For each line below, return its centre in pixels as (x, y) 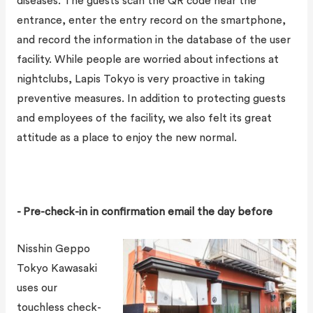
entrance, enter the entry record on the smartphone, (151, 21)
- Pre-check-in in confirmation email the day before (144, 211)
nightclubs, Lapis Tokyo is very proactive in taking (140, 79)
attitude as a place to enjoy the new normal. (126, 138)
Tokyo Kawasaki (57, 268)
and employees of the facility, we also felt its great (144, 118)
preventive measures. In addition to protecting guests (151, 99)
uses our (37, 287)
